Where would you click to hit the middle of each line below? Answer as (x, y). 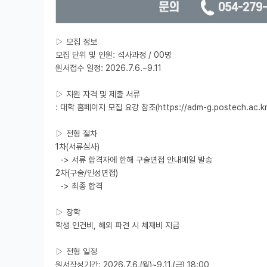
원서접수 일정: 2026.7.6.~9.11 (108, 68)
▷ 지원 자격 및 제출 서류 (98, 94)
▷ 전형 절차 (76, 134)
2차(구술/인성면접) (87, 173)
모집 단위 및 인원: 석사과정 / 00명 (114, 55)
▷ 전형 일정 (76, 252)
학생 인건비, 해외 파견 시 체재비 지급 (117, 226)
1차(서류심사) (77, 147)
